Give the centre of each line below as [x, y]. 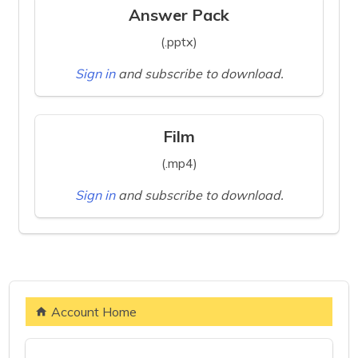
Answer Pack [179, 15]
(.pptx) [179, 42]
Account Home [94, 312]
